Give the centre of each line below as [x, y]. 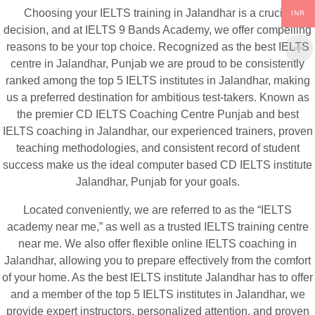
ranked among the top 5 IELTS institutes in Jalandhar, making [157, 80]
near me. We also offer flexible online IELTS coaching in [157, 243]
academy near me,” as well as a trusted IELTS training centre [157, 226]
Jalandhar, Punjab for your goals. [157, 181]
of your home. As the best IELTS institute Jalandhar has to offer [157, 277]
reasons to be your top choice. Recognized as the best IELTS [157, 46]
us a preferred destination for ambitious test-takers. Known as [157, 97]
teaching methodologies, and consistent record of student [157, 148]
